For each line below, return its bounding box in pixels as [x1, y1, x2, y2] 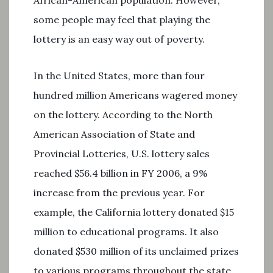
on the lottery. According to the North [34, 108, 213, 121]
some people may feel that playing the [34, 13, 210, 26]
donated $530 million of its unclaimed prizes [34, 245, 239, 257]
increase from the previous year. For [34, 186, 205, 199]
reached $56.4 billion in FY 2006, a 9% [34, 167, 208, 179]
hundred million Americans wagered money [34, 89, 237, 101]
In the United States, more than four [34, 69, 205, 82]
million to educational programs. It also [34, 225, 219, 238]
